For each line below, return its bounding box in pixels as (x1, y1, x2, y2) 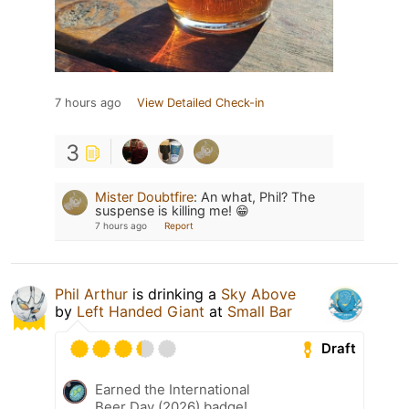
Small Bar (227, 301, 292, 320)
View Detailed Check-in (137, 95, 264, 110)
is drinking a (128, 284, 221, 303)
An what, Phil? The (201, 188, 315, 204)
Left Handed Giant (77, 301, 204, 320)
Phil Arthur (55, 284, 128, 303)
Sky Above (221, 284, 296, 303)
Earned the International (95, 380, 250, 398)
